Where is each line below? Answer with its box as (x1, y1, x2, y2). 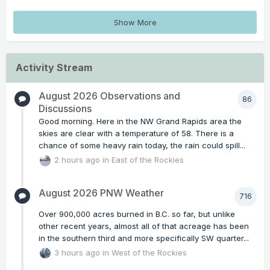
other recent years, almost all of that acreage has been (39, 221, 249, 231)
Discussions (39, 102, 92, 115)
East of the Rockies (111, 155, 184, 165)
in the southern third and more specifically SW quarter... (39, 233, 249, 243)
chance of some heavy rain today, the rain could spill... (39, 140, 245, 151)
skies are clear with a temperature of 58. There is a (39, 128, 234, 139)
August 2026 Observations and (39, 90, 180, 102)
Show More (113, 17, 157, 28)
